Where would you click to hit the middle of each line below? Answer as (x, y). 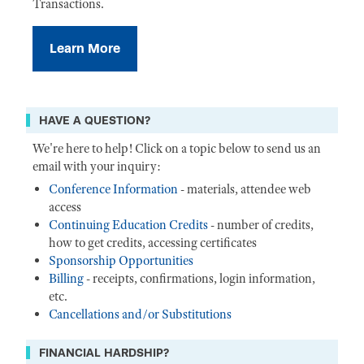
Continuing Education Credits (128, 225)
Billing (66, 279)
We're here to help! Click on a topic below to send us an (177, 149)
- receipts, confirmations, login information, (199, 279)
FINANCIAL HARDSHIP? (104, 353)
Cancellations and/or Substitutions (140, 314)
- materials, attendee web (245, 189)
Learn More (85, 48)
